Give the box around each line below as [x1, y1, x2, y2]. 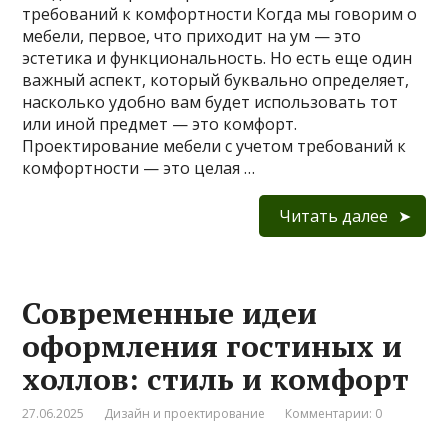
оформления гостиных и [22, 326, 403, 367]
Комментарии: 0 [285, 405, 383, 423]
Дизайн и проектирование [104, 405, 266, 423]
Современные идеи [22, 293, 318, 334]
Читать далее [278, 205, 388, 228]
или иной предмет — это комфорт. [22, 113, 298, 136]
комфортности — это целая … [22, 157, 256, 180]
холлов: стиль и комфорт [22, 359, 410, 400]
